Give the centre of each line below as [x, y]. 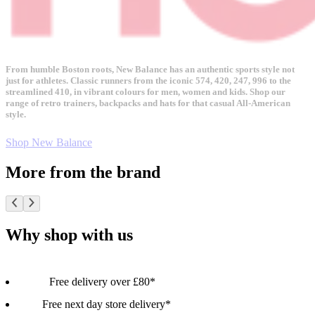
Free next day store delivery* [107, 304]
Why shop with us [69, 235]
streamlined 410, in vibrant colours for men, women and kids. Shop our [146, 92]
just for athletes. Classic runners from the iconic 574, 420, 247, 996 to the [148, 81]
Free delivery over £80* [102, 282]
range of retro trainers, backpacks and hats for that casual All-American [148, 103]
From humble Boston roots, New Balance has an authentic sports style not [150, 70]
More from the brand [83, 172]
